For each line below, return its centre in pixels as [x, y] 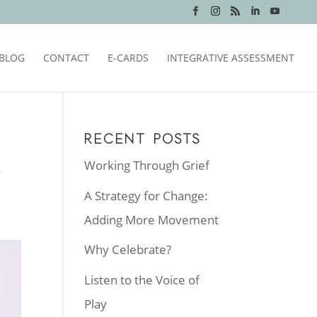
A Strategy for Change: [146, 195]
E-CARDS [128, 57]
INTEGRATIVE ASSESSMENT [231, 57]
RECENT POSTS [143, 139]
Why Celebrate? [128, 249]
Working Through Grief [147, 165]
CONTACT [66, 57]
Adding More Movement [152, 219]
